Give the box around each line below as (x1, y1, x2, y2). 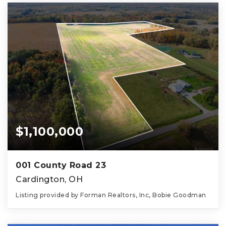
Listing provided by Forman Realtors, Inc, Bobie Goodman (16, 191, 206, 199)
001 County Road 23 (16, 160, 106, 170)
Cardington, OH (16, 174, 83, 184)
